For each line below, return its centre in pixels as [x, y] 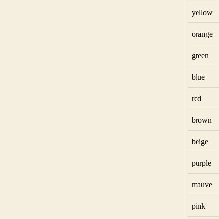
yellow [202, 13]
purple [201, 163]
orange [202, 34]
